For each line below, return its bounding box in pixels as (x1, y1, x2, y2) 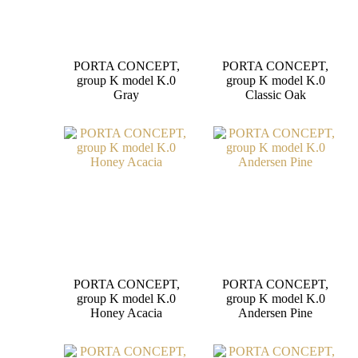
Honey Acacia (90, 306, 163, 320)
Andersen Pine (238, 306, 313, 320)
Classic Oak (245, 87, 306, 101)
